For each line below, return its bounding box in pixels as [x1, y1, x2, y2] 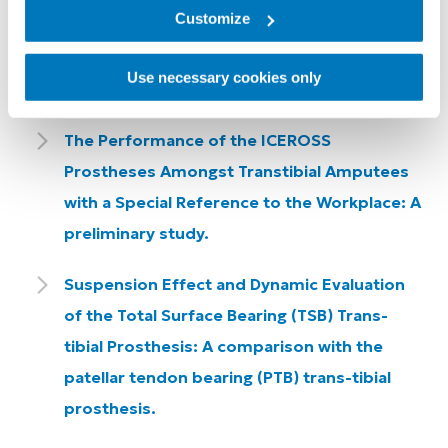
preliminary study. [64, 223, 209, 243]
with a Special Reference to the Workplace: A [64, 192, 421, 212]
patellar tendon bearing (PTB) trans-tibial [64, 367, 391, 387]
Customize [175, 9, 251, 27]
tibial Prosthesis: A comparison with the [64, 336, 383, 356]
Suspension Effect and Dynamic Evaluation [64, 274, 405, 294]
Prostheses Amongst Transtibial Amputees [64, 161, 409, 181]
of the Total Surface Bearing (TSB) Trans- [64, 305, 388, 325]
